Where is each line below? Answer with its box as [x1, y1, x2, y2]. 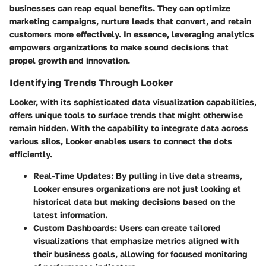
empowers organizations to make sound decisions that [9, 42, 229, 53]
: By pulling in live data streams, [111, 170, 242, 180]
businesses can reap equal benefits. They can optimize [9, 3, 230, 14]
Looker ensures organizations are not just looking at [33, 183, 241, 194]
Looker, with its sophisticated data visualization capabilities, [9, 96, 256, 107]
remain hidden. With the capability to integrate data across [9, 122, 248, 133]
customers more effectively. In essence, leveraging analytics [9, 29, 254, 40]
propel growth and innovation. [9, 55, 130, 66]
